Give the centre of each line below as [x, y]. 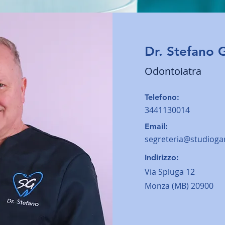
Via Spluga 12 [171, 172]
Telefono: [162, 97]
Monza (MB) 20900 [179, 186]
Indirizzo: [162, 157]
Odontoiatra [173, 71]
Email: [156, 126]
